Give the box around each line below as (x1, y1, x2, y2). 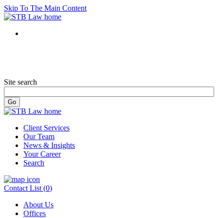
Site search (4, 78, 37, 86)
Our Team (23, 132, 54, 141)
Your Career (23, 150, 61, 158)
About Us (23, 200, 54, 209)
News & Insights (23, 141, 75, 149)
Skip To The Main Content (4, 4, 87, 12)
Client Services (23, 124, 70, 132)
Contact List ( (4, 184, 46, 192)
